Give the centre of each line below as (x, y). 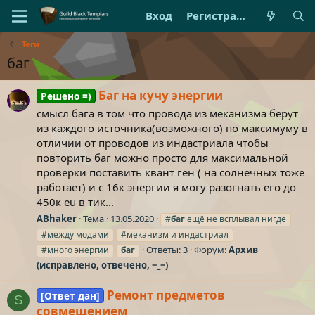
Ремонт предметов (166, 295)
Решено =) (66, 96)
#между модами (75, 234)
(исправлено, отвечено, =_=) (102, 265)
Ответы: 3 (167, 249)
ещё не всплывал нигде (236, 219)
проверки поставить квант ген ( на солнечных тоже (171, 173)
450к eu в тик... (75, 202)
